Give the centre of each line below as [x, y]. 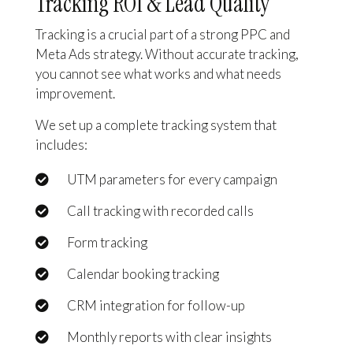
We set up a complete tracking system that [156, 124]
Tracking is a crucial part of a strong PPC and [162, 35]
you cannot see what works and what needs [158, 74]
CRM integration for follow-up [156, 305]
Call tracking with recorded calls [160, 210]
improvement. [75, 94]
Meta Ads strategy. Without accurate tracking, [167, 54]
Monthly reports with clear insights [169, 336]
